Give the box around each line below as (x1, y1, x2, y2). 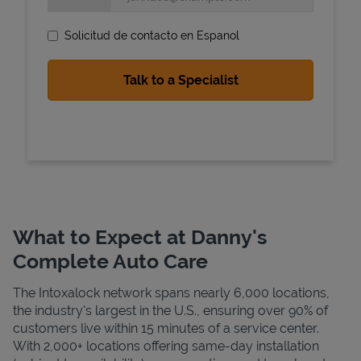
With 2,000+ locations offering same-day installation (13, 338, 319, 354)
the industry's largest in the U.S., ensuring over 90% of (13, 302, 328, 318)
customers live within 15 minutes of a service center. (13, 320, 319, 336)
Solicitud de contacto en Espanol (64, 28, 239, 42)
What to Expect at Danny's (13, 224, 267, 249)
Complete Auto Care (13, 248, 208, 273)
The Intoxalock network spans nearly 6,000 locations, (13, 284, 330, 301)
